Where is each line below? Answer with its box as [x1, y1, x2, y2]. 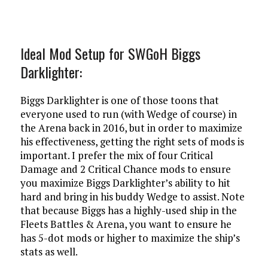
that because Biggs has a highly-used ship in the [20, 203, 237, 217]
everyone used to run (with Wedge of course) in [20, 107, 237, 121]
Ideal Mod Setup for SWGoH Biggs [20, 42, 200, 64]
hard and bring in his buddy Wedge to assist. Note [20, 190, 245, 203]
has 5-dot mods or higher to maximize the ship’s [20, 231, 240, 245]
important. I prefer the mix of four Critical [20, 148, 213, 162]
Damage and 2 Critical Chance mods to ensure [20, 162, 231, 176]
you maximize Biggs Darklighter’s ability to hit [20, 176, 230, 190]
